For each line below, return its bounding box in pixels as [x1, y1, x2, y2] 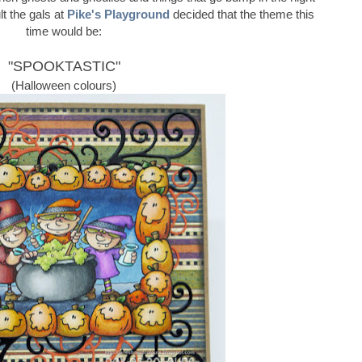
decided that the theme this [170, 6, 314, 21]
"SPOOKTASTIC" [7, 57, 120, 74]
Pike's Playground [67, 6, 170, 21]
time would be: [26, 23, 102, 38]
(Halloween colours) [11, 78, 116, 92]
